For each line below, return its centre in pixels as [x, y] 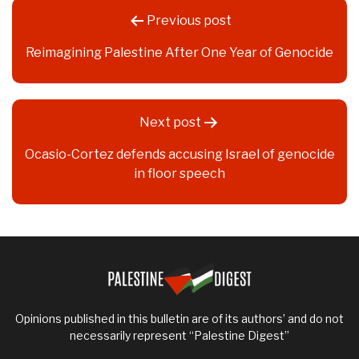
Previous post [189, 20]
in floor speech [179, 173]
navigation [75, 34]
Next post [170, 122]
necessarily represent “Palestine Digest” [179, 336]
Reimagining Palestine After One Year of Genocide [179, 52]
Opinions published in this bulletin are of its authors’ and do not [179, 319]
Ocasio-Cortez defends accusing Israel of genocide [179, 154]
